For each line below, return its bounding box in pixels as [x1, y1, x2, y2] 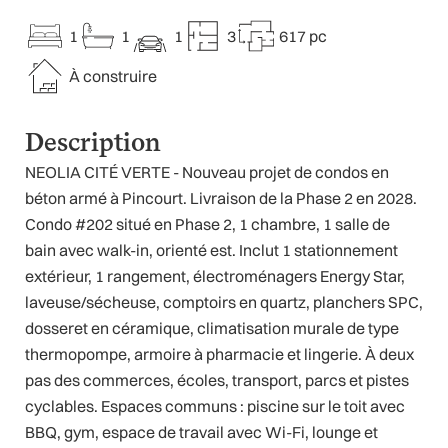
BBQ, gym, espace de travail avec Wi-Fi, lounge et [25, 422, 378, 443]
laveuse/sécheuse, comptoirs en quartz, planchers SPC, [25, 292, 423, 313]
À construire [68, 66, 157, 87]
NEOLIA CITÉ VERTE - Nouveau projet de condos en [25, 162, 389, 183]
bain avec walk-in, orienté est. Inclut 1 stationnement [25, 240, 398, 261]
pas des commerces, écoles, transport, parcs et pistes [25, 370, 409, 391]
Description [25, 126, 161, 158]
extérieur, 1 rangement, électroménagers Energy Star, [25, 266, 405, 287]
